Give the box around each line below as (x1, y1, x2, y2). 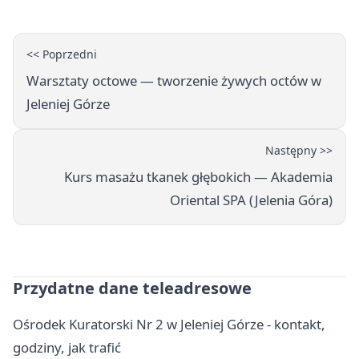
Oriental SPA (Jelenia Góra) (170, 190, 333, 209)
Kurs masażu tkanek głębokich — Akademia (64, 167, 333, 186)
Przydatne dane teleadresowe (13, 276, 252, 299)
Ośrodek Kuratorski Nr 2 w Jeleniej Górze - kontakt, (13, 314, 325, 333)
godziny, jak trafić (13, 337, 121, 357)
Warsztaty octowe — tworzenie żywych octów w (26, 71, 321, 90)
